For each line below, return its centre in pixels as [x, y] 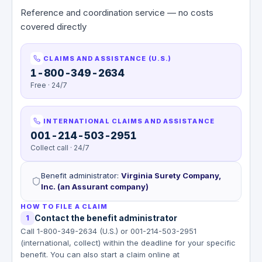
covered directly [54, 26]
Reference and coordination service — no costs [117, 12]
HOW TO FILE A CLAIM [64, 206]
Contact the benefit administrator [106, 218]
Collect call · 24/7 [60, 147]
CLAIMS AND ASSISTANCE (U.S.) [108, 58]
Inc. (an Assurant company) [95, 186]
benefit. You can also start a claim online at [100, 254]
